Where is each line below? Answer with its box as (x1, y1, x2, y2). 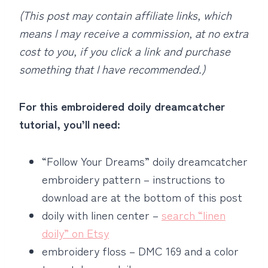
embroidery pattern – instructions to (42, 170, 225, 187)
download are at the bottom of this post (42, 188, 242, 205)
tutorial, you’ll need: (19, 115, 120, 132)
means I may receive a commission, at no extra (19, 25, 248, 41)
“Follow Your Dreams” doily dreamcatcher (42, 153, 248, 169)
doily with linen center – (42, 206, 162, 223)
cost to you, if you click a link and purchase (19, 42, 230, 59)
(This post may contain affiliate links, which (19, 7, 232, 23)
